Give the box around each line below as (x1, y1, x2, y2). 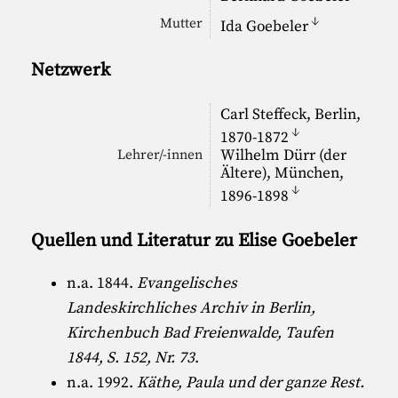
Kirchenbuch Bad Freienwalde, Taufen (67, 323, 335, 344)
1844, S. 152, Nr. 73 (67, 348, 195, 369)
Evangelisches (137, 274, 238, 294)
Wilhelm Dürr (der (219, 145, 346, 165)
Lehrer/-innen (117, 146, 203, 163)
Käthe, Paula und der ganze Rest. (137, 373, 365, 394)
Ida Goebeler (219, 16, 308, 36)
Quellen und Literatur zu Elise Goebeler (31, 228, 358, 252)
